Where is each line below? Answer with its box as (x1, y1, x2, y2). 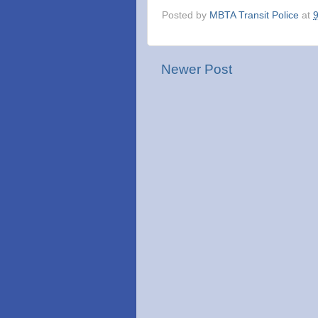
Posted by (162, 9, 209, 21)
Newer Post (161, 61, 232, 77)
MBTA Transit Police (209, 9, 299, 21)
